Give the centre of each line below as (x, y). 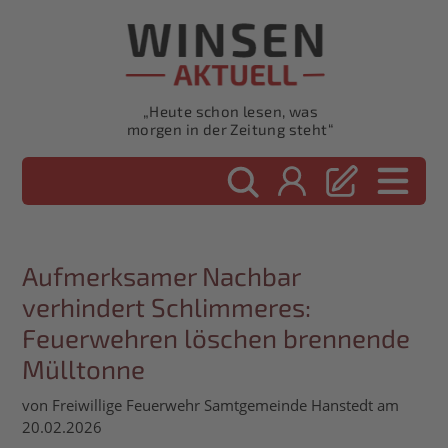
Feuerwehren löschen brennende (216, 338)
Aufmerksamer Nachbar (161, 276)
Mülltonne (84, 369)
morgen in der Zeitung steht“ (230, 129)
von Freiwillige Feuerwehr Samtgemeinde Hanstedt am (211, 405)
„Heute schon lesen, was (230, 111)
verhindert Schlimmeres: (167, 307)
